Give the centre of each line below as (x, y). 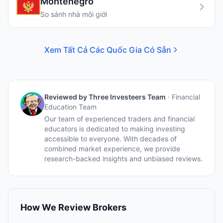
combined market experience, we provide (112, 149)
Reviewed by (66, 97)
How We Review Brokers (73, 207)
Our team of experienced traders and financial (119, 119)
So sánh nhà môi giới (74, 14)
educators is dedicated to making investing (115, 129)
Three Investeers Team (127, 97)
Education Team (70, 107)
